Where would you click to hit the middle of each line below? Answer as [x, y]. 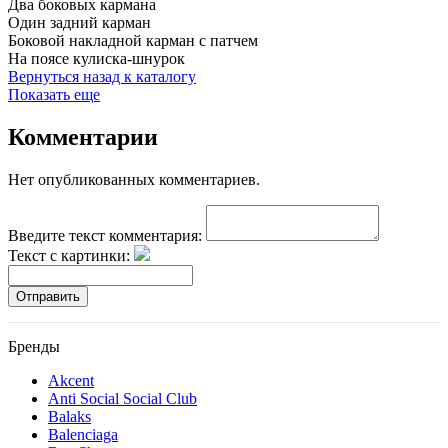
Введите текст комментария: [105, 235]
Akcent [71, 380]
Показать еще [54, 94]
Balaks [69, 416]
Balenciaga [83, 434]
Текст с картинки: [69, 255]
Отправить [48, 296]
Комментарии [83, 136]
